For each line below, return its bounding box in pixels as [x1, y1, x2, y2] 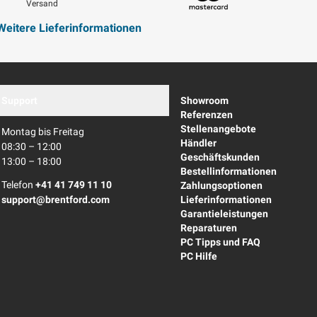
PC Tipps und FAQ [180, 236, 260, 248]
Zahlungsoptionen [180, 180, 263, 192]
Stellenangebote [180, 123, 256, 135]
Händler [180, 137, 217, 149]
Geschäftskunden [180, 151, 260, 163]
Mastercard [175, 8, 231, 22]
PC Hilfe [180, 250, 217, 263]
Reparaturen [180, 222, 237, 234]
